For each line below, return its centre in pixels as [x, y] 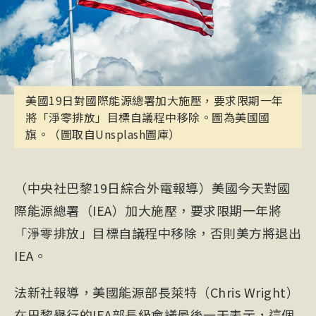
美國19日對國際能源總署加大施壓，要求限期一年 [154, 101]
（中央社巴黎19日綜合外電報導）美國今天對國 [152, 188]
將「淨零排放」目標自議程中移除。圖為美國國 [148, 117]
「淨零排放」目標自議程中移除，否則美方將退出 [158, 233]
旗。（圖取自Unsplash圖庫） [103, 134]
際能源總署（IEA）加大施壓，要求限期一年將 [148, 211]
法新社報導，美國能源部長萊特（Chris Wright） [157, 292]
